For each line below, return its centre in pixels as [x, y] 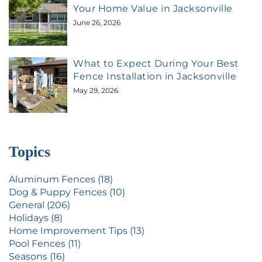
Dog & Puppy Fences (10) [67, 192]
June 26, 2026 [97, 23]
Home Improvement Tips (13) [77, 230]
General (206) [39, 205]
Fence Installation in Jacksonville [155, 76]
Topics [30, 151]
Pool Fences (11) [45, 243]
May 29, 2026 [96, 90]
